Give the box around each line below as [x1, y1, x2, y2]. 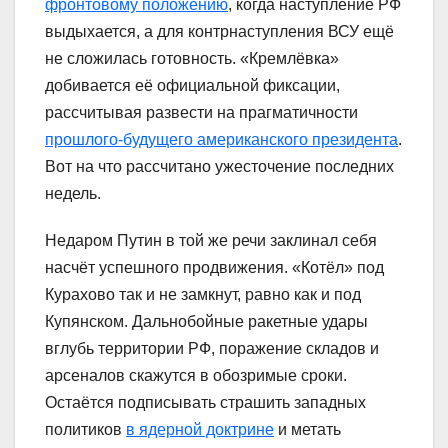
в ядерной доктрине [126, 420, 274, 438]
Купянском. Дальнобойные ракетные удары [45, 312, 368, 330]
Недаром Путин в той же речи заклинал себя [45, 231, 377, 249]
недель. [45, 184, 101, 202]
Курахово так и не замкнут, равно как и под [45, 285, 361, 303]
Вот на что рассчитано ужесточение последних [45, 157, 394, 175]
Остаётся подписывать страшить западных [45, 393, 366, 411]
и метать [274, 420, 341, 438]
